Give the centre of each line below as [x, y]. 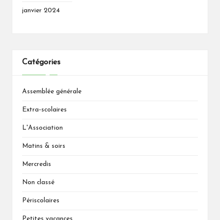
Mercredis [37, 164]
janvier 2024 [41, 11]
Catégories [41, 63]
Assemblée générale [52, 91]
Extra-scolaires [44, 110]
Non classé [38, 182]
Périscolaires [41, 200]
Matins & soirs [44, 146]
